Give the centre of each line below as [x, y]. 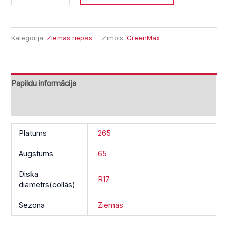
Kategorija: [29, 37]
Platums [33, 133]
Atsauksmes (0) [39, 105]
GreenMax [144, 37]
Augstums [36, 153]
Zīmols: [115, 37]
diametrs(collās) [47, 184]
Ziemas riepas [70, 37]
